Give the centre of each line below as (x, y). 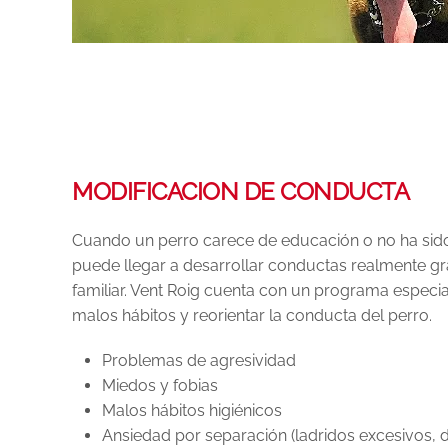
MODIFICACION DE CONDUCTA (241, 191)
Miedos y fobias (160, 385)
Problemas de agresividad (199, 360)
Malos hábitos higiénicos (192, 410)
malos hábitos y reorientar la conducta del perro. (252, 315)
